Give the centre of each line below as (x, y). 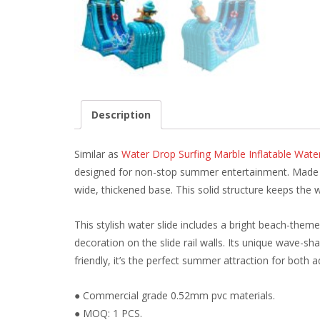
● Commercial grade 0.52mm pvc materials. (175, 296)
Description (121, 114)
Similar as (98, 154)
